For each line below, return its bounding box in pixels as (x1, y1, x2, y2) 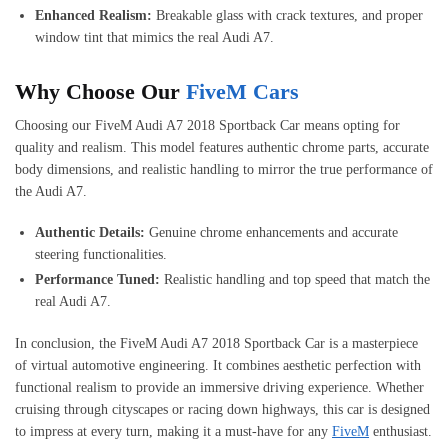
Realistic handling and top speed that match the (160, 271, 430, 287)
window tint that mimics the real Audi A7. (35, 30, 274, 46)
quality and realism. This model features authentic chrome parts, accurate (15, 139, 429, 155)
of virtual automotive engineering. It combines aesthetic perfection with (15, 357, 421, 373)
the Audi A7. (15, 183, 87, 199)
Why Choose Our (15, 78, 186, 104)
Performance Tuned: (35, 271, 160, 287)
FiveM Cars (186, 78, 299, 104)
